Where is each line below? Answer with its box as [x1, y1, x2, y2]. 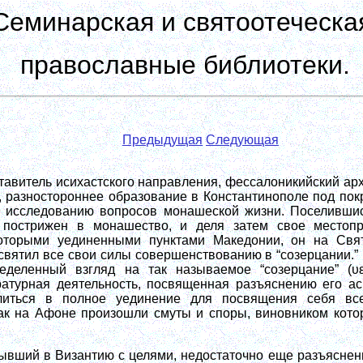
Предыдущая [122, 133, 203, 147]
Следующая [206, 133, 279, 147]
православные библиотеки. [13, 50, 350, 79]
